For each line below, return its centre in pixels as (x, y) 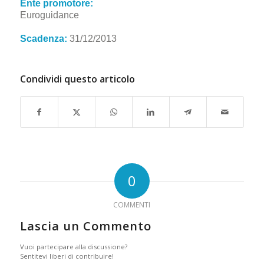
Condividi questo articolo (77, 79)
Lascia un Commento (85, 226)
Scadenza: (43, 38)
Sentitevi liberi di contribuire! (67, 256)
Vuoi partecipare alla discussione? (73, 246)
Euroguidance (49, 15)
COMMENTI (132, 204)
